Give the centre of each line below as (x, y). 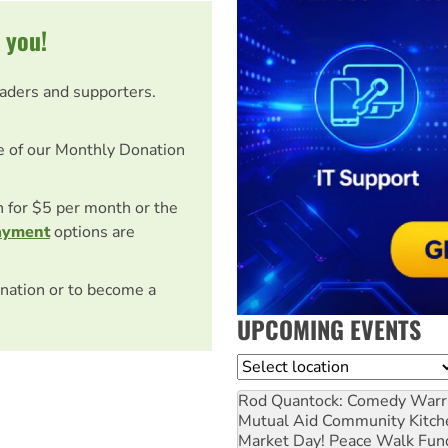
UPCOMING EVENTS (329, 328)
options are (92, 232)
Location (269, 365)
